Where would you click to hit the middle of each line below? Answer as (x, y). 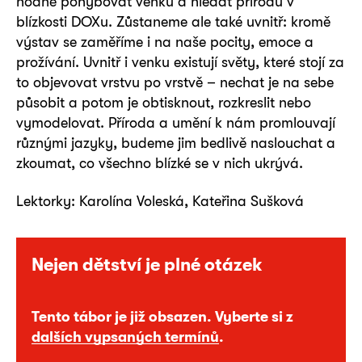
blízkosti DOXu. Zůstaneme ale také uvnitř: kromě (173, 21)
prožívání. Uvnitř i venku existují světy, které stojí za (180, 62)
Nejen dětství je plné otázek (147, 265)
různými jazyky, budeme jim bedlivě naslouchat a (176, 143)
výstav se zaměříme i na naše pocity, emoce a (165, 42)
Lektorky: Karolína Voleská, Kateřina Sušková (160, 201)
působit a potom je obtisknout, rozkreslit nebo (164, 102)
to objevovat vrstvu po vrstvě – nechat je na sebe (175, 82)
